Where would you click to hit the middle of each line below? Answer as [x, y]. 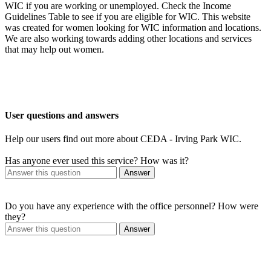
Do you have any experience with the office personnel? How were [132, 206]
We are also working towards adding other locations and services [128, 38]
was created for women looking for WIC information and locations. [133, 27]
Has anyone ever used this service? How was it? [97, 161]
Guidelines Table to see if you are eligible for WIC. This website [128, 16]
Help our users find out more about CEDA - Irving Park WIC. [123, 139]
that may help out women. [54, 49]
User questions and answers [62, 115]
